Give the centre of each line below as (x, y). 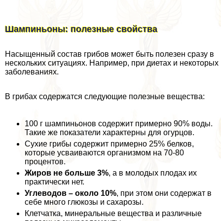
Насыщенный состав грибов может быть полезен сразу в (110, 54)
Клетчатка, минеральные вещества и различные (113, 214)
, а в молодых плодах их (153, 173)
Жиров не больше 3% (67, 173)
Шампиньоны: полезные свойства (81, 29)
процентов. (45, 162)
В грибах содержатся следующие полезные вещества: (105, 97)
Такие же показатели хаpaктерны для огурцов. (110, 133)
